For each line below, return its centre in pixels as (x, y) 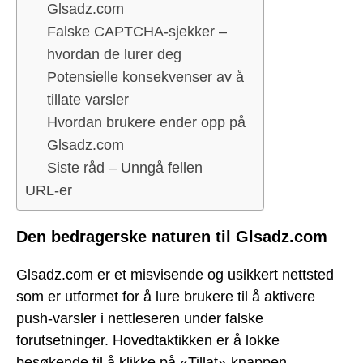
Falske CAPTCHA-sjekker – (137, 32)
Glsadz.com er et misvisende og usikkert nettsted (175, 274)
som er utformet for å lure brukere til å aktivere (166, 296)
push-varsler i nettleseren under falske (140, 318)
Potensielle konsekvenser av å (145, 77)
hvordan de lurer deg (114, 55)
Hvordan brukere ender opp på (146, 123)
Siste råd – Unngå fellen (125, 168)
